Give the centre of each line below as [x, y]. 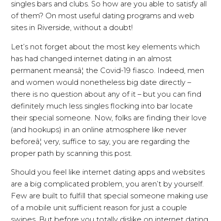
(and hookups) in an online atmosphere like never [99, 129]
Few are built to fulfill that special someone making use [110, 196]
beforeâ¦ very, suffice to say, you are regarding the [101, 141]
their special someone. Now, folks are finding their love [109, 118]
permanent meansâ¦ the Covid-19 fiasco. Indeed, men [108, 70]
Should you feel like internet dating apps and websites [108, 172]
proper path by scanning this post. [72, 153]
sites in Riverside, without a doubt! [72, 28]
